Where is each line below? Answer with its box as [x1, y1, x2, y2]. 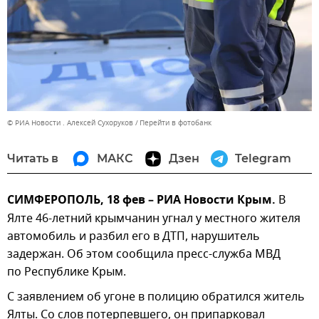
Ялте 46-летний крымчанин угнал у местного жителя [7, 210, 300, 228]
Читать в [7, 152, 58, 166]
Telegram [235, 152, 291, 166]
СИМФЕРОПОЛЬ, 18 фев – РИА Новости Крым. [7, 192, 278, 211]
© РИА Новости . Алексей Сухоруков [7, 117, 133, 129]
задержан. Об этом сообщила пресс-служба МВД [7, 246, 281, 263]
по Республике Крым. [7, 263, 126, 281]
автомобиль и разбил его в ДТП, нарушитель [7, 228, 260, 246]
